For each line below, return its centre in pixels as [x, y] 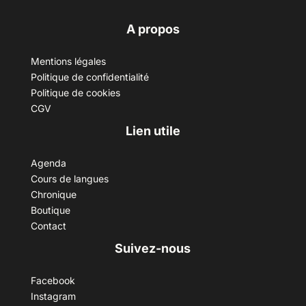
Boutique [50, 210]
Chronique [53, 195]
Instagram [53, 296]
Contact [48, 226]
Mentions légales [68, 61]
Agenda [48, 163]
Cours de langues [69, 179]
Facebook [53, 281]
